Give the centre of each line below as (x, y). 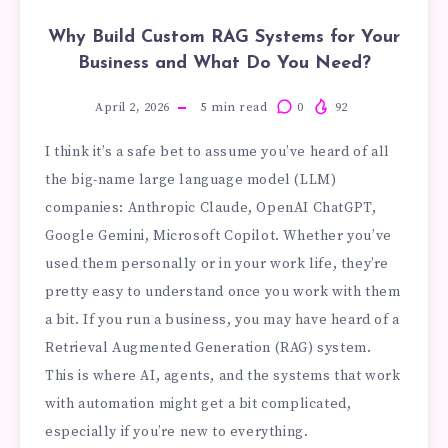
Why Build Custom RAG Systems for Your (224, 37)
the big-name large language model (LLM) (191, 179)
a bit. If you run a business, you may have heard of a (222, 319)
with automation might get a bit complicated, (198, 403)
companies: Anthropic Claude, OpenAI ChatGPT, (211, 207)
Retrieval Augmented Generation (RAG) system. (208, 347)
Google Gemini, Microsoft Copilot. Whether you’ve (218, 235)
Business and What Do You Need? (224, 63)
